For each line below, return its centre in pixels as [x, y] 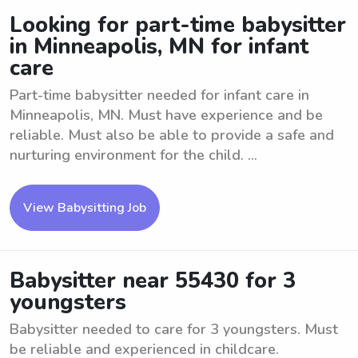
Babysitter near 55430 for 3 [153, 281]
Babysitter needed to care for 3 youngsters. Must [174, 329]
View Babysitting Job [85, 208]
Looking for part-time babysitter [178, 25]
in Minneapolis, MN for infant [159, 47]
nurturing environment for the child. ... [133, 155]
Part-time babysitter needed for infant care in [159, 95]
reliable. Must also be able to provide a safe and [172, 135]
